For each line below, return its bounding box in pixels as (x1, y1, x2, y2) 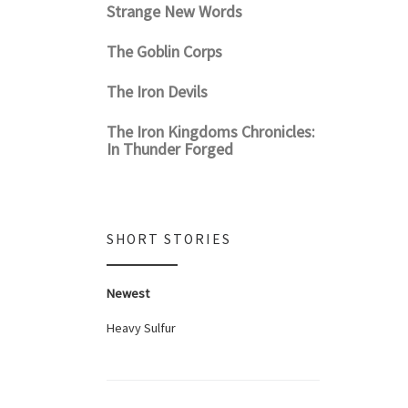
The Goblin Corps (107, 40, 222, 62)
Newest (107, 285, 149, 302)
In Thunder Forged (107, 138, 233, 159)
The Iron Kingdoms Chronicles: (107, 120, 315, 142)
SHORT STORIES (107, 230, 231, 249)
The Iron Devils (107, 80, 208, 102)
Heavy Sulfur (107, 320, 176, 337)
